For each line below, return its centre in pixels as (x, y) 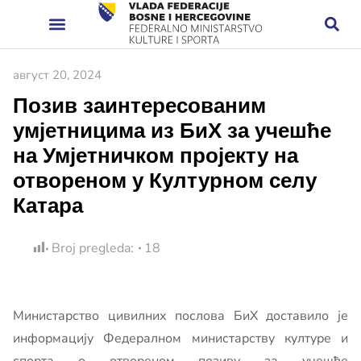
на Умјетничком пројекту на (156, 155)
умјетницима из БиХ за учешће (172, 130)
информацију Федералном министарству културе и (180, 338)
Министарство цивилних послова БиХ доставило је (180, 316)
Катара (48, 205)
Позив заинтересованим (139, 105)
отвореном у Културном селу (165, 180)
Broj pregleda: (93, 248)
